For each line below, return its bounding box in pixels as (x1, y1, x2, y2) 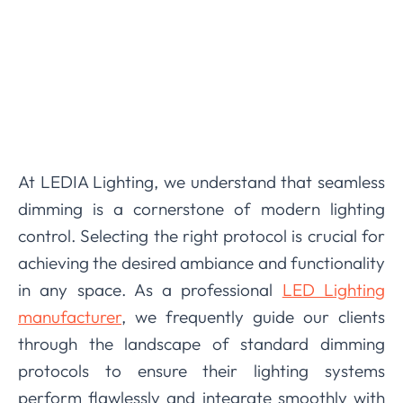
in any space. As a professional (18, 279, 282, 300)
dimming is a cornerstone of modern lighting (18, 198, 385, 219)
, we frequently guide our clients (121, 306, 385, 327)
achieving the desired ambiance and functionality (18, 252, 385, 273)
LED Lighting (282, 279, 386, 300)
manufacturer (18, 306, 121, 327)
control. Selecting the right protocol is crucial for (18, 225, 385, 246)
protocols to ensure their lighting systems (18, 360, 385, 381)
